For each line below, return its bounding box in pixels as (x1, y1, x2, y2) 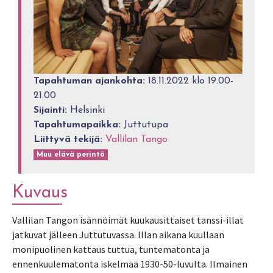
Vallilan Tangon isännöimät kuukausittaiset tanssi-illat (12, 213, 244, 226)
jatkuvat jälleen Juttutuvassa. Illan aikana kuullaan (12, 228, 224, 241)
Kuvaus (12, 183, 68, 202)
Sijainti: (34, 105, 68, 115)
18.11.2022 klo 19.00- (145, 76, 234, 86)
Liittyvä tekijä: (34, 134, 103, 144)
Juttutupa (121, 119, 169, 130)
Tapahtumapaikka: (34, 119, 121, 130)
